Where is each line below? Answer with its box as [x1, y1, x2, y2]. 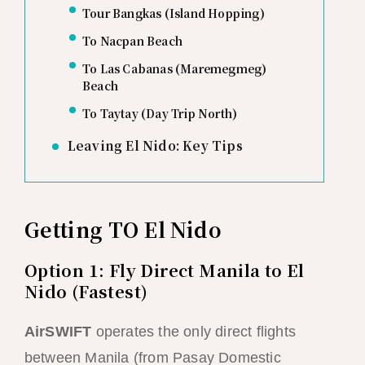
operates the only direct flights [91, 323, 296, 341]
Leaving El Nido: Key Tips [67, 137, 243, 155]
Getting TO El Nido [24, 214, 222, 244]
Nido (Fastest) [24, 279, 148, 304]
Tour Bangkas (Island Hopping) [81, 5, 265, 22]
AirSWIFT [24, 323, 92, 341]
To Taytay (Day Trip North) [81, 105, 238, 122]
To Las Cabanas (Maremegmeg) [81, 60, 267, 77]
